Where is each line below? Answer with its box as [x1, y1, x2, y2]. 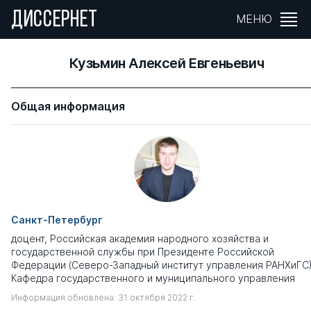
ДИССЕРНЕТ [11, 8, 99, 33]
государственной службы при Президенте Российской [11, 246, 274, 258]
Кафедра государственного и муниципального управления [11, 272, 295, 284]
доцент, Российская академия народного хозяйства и [11, 233, 269, 244]
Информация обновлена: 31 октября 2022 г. [11, 292, 195, 303]
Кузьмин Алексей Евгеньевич [69, 55, 264, 72]
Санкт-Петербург [11, 214, 103, 226]
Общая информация [11, 99, 125, 113]
